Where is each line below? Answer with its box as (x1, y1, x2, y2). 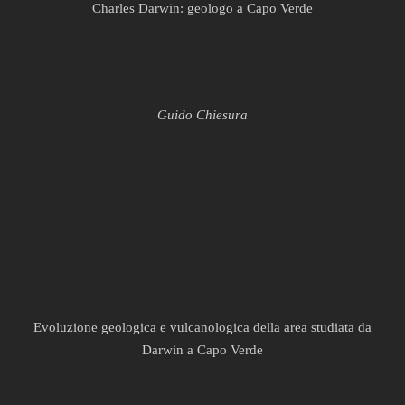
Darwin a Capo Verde (142, 343, 263, 357)
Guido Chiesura (157, 108, 248, 122)
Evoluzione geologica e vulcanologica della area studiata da (33, 320, 372, 334)
